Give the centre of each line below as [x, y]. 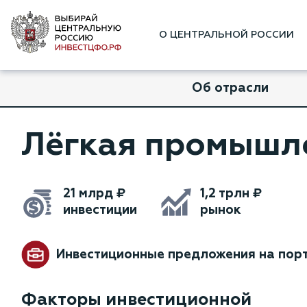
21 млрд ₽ [95, 194]
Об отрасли [230, 88]
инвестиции [100, 210]
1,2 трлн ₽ [231, 194]
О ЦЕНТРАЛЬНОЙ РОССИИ [226, 35]
